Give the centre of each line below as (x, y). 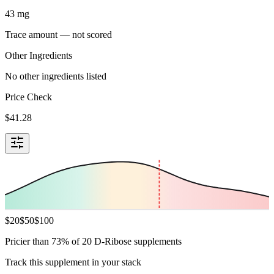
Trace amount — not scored (58, 34)
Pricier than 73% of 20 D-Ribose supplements (93, 241)
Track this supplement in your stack (73, 262)
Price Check (28, 97)
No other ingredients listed (56, 76)
